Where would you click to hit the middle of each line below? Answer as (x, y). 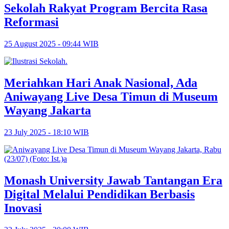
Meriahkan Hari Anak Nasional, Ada (101, 83)
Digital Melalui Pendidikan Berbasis (99, 194)
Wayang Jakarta (48, 111)
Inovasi (23, 208)
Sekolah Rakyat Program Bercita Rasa (106, 8)
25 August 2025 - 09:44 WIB (51, 44)
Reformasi (31, 22)
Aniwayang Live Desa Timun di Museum (111, 97)
